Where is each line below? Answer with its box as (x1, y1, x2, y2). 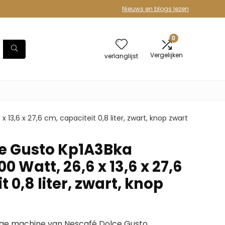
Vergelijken (150, 51, 183, 59)
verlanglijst (104, 52, 138, 60)
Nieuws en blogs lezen (122, 5, 189, 13)
